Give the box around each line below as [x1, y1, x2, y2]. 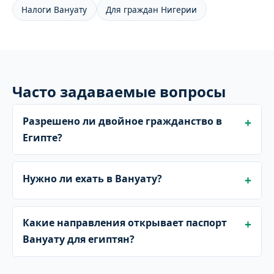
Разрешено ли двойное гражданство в [23, 114, 222, 128]
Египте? [23, 130, 62, 144]
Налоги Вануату [21, 3, 87, 15]
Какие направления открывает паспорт [23, 216, 227, 230]
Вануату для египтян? [23, 232, 135, 246]
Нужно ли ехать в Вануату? [23, 172, 162, 186]
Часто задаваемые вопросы [12, 81, 226, 102]
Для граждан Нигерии [106, 3, 198, 15]
